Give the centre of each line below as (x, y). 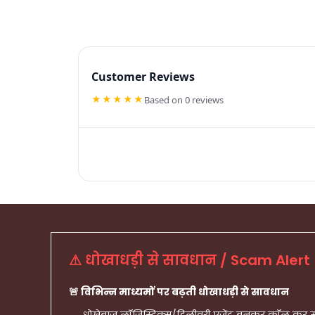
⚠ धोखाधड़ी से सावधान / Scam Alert (189, 261)
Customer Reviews (143, 76)
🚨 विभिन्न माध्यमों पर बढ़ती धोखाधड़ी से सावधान (179, 292)
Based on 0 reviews (184, 99)
